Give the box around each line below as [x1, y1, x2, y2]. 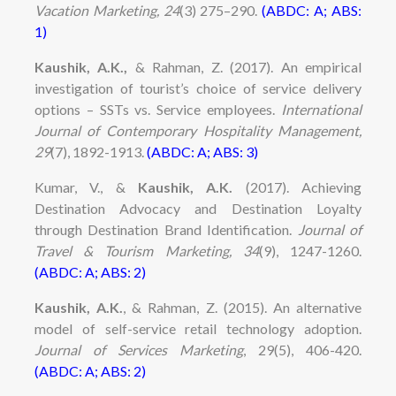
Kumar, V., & [34, 178, 138, 195]
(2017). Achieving [232, 178, 362, 195]
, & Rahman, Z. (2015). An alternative [123, 298, 362, 316]
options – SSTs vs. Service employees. [34, 100, 282, 118]
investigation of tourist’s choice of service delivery [34, 79, 362, 96]
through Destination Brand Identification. [34, 220, 298, 238]
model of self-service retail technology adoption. [34, 319, 362, 337]
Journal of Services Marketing [34, 340, 244, 358]
